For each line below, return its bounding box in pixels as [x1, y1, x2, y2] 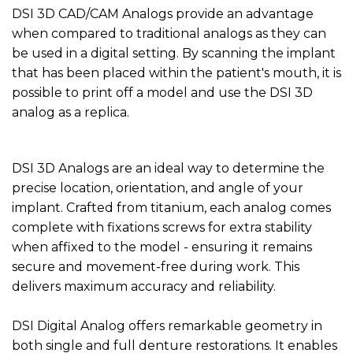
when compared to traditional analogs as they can [12, 26, 326, 42]
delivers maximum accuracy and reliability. [12, 278, 276, 294]
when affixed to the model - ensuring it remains [12, 239, 312, 255]
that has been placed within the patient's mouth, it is [12, 65, 341, 81]
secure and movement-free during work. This [12, 258, 299, 274]
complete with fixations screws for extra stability [12, 219, 312, 235]
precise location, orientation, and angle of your [12, 180, 303, 195]
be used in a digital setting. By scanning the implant [12, 46, 336, 61]
